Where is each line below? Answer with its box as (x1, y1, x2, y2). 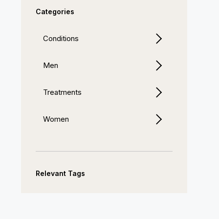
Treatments (43, 88, 82, 97)
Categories (35, 7, 74, 16)
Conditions (43, 34, 79, 43)
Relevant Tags (35, 169, 85, 177)
